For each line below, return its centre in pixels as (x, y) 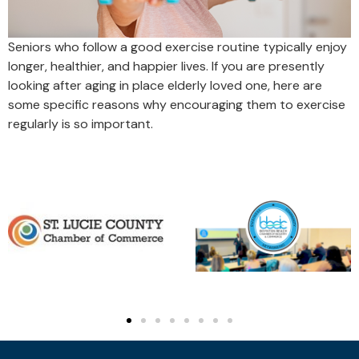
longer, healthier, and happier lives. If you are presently (166, 66)
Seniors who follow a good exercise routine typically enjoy (177, 46)
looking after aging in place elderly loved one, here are (165, 85)
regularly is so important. (81, 123)
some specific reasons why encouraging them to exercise (177, 104)
